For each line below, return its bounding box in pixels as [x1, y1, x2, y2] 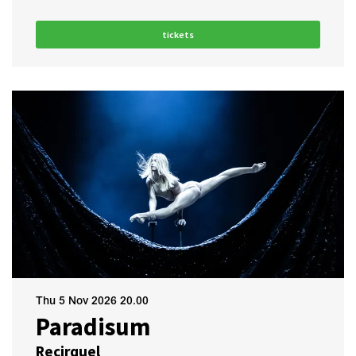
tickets [162, 29, 194, 41]
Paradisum [36, 311, 150, 342]
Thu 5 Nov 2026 [36, 294, 120, 308]
